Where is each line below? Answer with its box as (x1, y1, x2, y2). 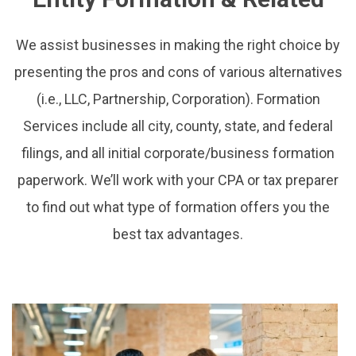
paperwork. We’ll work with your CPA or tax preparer (17, 172, 339, 189)
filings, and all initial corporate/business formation (21, 145, 335, 162)
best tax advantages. (113, 226, 243, 243)
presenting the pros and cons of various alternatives (14, 64, 342, 81)
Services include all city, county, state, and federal (23, 118, 333, 135)
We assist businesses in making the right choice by (16, 37, 340, 54)
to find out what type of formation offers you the (26, 199, 330, 216)
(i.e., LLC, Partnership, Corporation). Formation (36, 91, 320, 108)
